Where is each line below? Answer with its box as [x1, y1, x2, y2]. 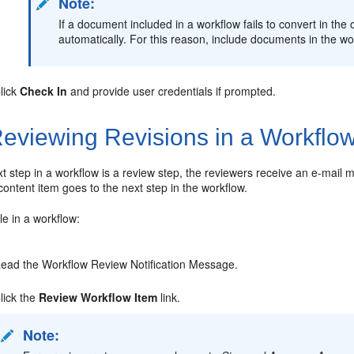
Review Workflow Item [39, 289, 158, 305]
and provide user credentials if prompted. [67, 83, 277, 99]
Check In [20, 83, 68, 99]
